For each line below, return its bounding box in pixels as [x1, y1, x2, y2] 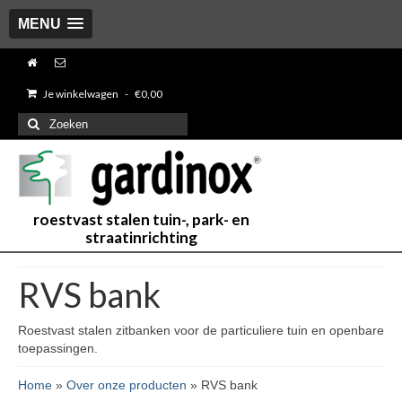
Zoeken [17, 114, 63, 128]
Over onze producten [66, 378, 187, 393]
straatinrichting [84, 228, 197, 248]
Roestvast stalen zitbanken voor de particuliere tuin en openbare [18, 323, 384, 338]
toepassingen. [18, 341, 98, 356]
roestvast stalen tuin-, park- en [32, 210, 249, 230]
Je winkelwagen [41, 87, 120, 100]
